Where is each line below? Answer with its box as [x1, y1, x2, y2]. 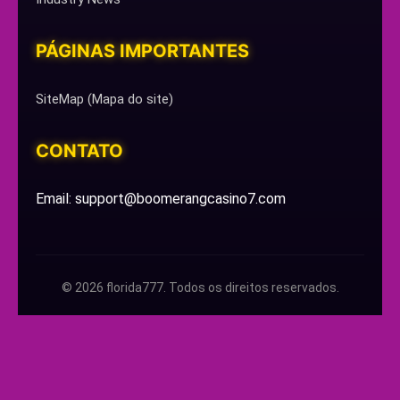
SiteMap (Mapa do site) [36, 91, 173, 107]
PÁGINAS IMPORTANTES [36, 40, 249, 62]
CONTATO [36, 140, 123, 162]
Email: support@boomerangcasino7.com [36, 190, 286, 207]
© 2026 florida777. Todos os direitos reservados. [61, 280, 339, 295]
